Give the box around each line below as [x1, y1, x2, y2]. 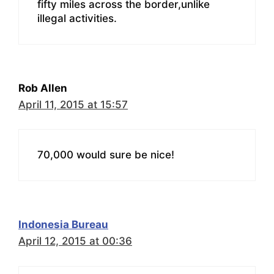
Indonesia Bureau [18, 218, 108, 231]
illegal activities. [37, 12, 117, 24]
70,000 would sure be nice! [37, 149, 174, 161]
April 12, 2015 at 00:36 [18, 235, 132, 248]
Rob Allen [18, 81, 67, 94]
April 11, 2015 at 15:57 [18, 98, 128, 111]
